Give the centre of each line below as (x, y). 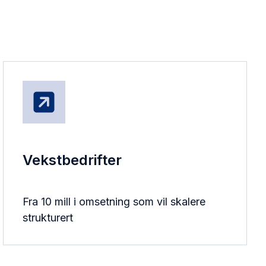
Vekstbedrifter (72, 160)
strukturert (48, 218)
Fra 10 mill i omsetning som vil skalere (114, 202)
